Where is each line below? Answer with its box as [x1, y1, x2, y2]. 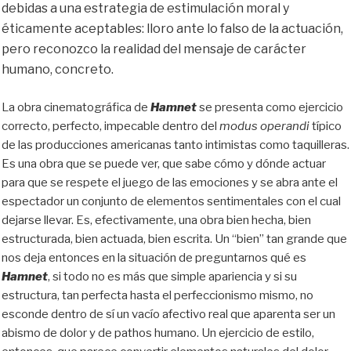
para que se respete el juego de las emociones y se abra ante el [2, 175, 338, 190]
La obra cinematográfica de [2, 100, 150, 114]
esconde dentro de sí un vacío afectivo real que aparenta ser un [2, 306, 335, 321]
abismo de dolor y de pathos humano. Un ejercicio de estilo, [2, 325, 314, 340]
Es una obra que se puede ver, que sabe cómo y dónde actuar [2, 156, 326, 171]
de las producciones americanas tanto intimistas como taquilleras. [2, 137, 349, 152]
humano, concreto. [2, 62, 114, 78]
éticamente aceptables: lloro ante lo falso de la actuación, [2, 21, 343, 37]
